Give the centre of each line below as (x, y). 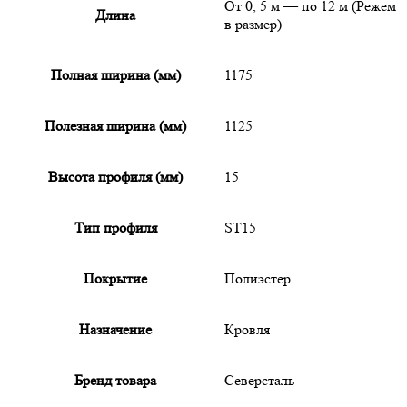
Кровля (247, 329)
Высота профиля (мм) (115, 176)
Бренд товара (115, 380)
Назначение (115, 329)
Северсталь (259, 380)
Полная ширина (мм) (115, 74)
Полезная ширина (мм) (115, 125)
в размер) (253, 24)
